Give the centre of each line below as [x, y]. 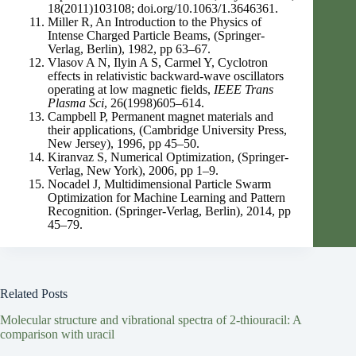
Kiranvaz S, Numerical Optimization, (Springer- [168, 157]
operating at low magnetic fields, [131, 89]
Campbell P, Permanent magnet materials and [161, 116]
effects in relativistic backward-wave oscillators [166, 76]
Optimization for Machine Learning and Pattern [166, 197]
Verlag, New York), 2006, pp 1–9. [133, 170]
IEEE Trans [244, 89]
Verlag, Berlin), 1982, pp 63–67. [129, 49]
